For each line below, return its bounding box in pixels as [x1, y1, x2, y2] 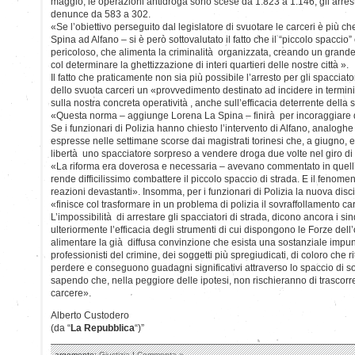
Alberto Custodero [51, 309, 129, 321]
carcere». [51, 287, 91, 299]
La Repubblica [71, 322, 135, 334]
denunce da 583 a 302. [51, 8, 151, 20]
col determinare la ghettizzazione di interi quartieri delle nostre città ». [51, 59, 349, 71]
